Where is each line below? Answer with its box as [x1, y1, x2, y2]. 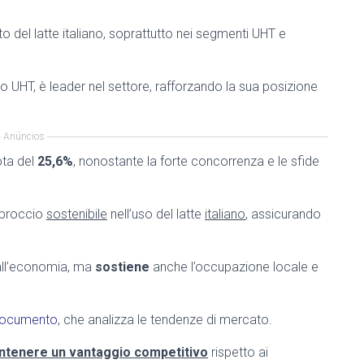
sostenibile [46, 206, 107, 222]
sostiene [95, 259, 149, 275]
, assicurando [245, 206, 321, 222]
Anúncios [2, 131, 45, 142]
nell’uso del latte [107, 206, 205, 222]
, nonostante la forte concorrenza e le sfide [73, 154, 319, 169]
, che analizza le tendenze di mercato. [58, 312, 272, 327]
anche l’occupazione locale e [149, 259, 318, 275]
